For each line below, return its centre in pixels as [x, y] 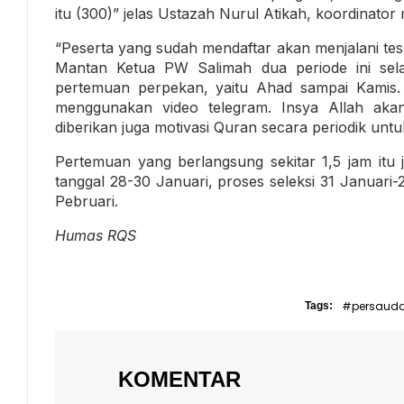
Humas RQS [96, 235]
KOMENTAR [179, 379]
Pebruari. [87, 201]
